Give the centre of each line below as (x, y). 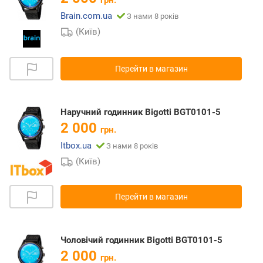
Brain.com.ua (86, 16)
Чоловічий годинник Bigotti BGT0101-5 (141, 240)
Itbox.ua (76, 146)
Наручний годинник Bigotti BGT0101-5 (141, 112)
